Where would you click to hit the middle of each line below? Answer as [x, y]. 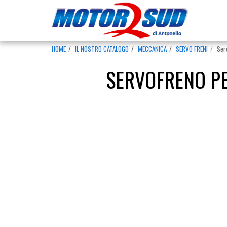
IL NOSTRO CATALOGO [102, 49]
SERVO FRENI [192, 49]
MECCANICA [152, 49]
